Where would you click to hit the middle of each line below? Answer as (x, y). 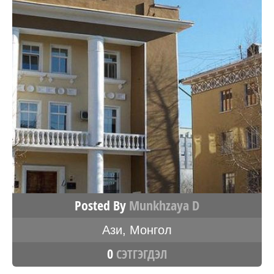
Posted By (102, 205)
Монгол (151, 230)
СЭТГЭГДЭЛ (140, 254)
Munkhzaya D (164, 205)
